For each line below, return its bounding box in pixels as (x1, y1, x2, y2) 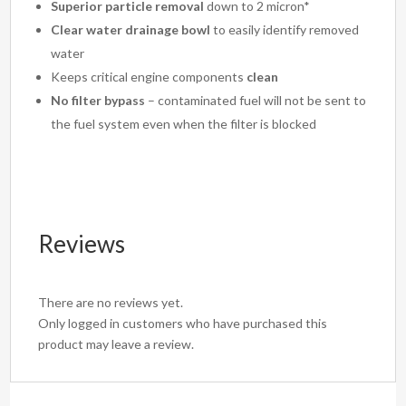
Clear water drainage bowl (51, 22, 211, 38)
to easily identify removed (210, 22, 360, 38)
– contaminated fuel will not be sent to (145, 92, 367, 109)
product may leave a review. (38, 336, 195, 353)
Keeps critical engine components (51, 69, 247, 85)
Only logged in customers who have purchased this (38, 315, 328, 332)
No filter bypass (51, 92, 146, 109)
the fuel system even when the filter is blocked (51, 116, 317, 132)
